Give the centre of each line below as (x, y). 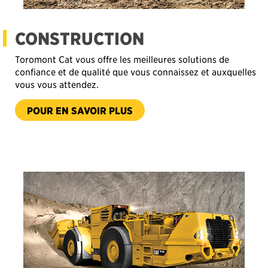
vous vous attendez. (57, 56)
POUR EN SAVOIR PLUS (80, 82)
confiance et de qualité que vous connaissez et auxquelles (135, 43)
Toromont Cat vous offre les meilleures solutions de (122, 31)
